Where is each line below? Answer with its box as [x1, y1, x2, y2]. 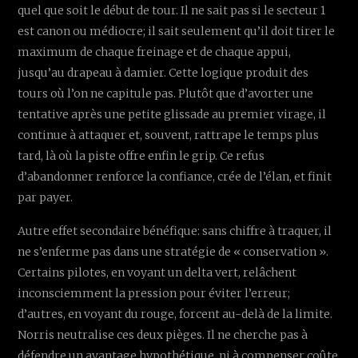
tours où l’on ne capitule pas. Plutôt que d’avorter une [18, 86, 314, 101]
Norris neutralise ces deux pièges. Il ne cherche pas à [18, 327, 308, 342]
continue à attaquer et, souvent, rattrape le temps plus [18, 127, 320, 142]
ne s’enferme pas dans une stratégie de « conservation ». [18, 244, 329, 259]
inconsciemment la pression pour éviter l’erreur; [18, 285, 291, 300]
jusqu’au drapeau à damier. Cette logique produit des [18, 65, 309, 80]
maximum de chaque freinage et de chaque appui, [18, 44, 292, 59]
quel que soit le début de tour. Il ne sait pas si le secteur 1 [18, 2, 326, 18]
